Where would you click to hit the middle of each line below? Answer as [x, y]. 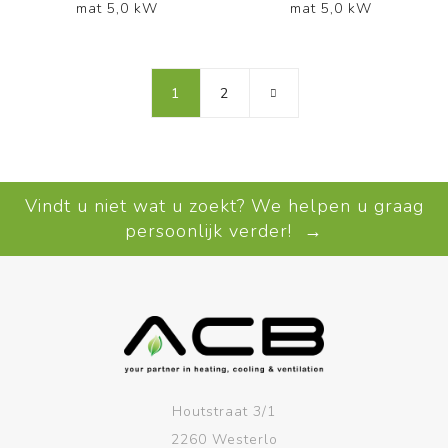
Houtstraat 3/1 [224, 411]
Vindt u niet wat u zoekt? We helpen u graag [224, 205]
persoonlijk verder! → [224, 230]
